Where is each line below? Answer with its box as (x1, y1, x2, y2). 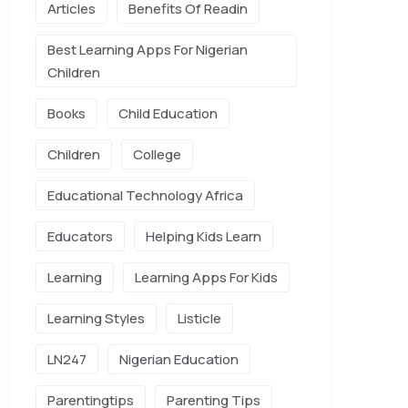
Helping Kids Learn (146, 227, 261, 246)
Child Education (118, 104, 218, 123)
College (133, 145, 181, 164)
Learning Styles (47, 309, 145, 328)
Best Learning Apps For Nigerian (47, 40, 248, 59)
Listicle (178, 309, 221, 328)
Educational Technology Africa (47, 186, 243, 205)
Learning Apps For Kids (135, 268, 278, 287)
